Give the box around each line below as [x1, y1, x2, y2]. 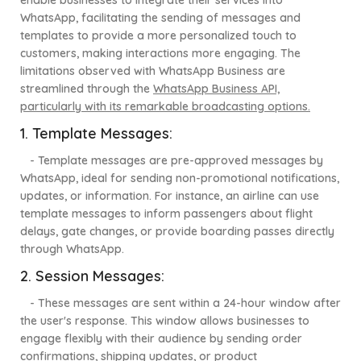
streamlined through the [20, 81, 153, 97]
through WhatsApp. [20, 242, 124, 257]
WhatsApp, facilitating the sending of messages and [20, 10, 301, 26]
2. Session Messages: [20, 267, 164, 286]
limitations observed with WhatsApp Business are [20, 64, 285, 79]
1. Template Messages [20, 124, 169, 143]
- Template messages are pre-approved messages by [30, 153, 323, 168]
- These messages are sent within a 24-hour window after [23, 296, 341, 311]
